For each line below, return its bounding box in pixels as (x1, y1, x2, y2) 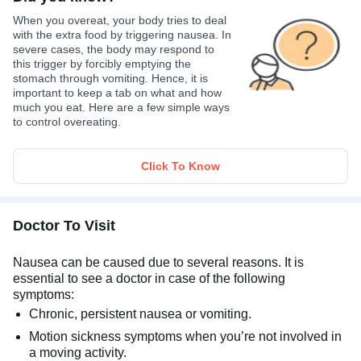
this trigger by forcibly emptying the (13, 56, 191, 70)
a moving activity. (29, 345, 127, 359)
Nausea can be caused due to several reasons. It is (13, 255, 304, 269)
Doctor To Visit (13, 217, 115, 234)
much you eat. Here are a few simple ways (13, 100, 230, 114)
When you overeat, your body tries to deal (13, 13, 226, 27)
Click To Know (141, 159, 220, 172)
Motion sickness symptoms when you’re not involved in (29, 329, 342, 343)
